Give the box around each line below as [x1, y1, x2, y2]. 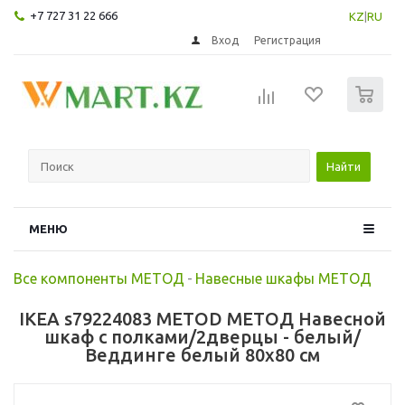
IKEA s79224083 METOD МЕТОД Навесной [19, 307, 386, 329]
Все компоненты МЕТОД [14, 269, 184, 287]
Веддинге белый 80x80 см [85, 344, 320, 365]
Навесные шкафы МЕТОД [195, 269, 372, 287]
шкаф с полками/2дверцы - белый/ [44, 325, 361, 347]
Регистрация [254, 33, 322, 46]
